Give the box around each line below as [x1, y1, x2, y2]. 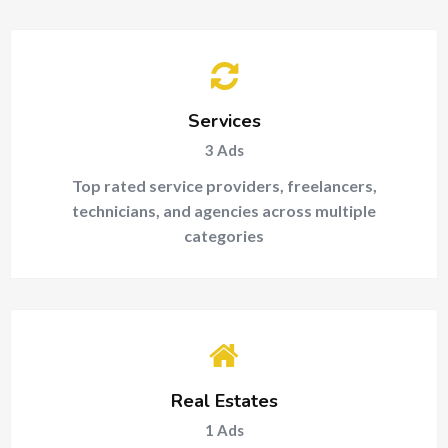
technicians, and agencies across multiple [72, 201, 376, 220]
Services [187, 109, 261, 133]
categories [184, 226, 264, 245]
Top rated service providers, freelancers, [71, 176, 377, 195]
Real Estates [170, 389, 278, 413]
